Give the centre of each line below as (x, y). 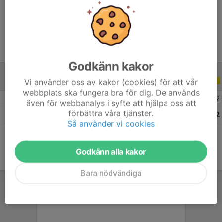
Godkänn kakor (111, 66)
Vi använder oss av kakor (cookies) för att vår (111, 82)
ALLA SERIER (29, 81)
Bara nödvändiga (111, 173)
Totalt (18, 115)
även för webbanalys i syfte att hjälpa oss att (111, 103)
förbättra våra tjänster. (111, 113)
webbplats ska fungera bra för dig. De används (111, 92)
